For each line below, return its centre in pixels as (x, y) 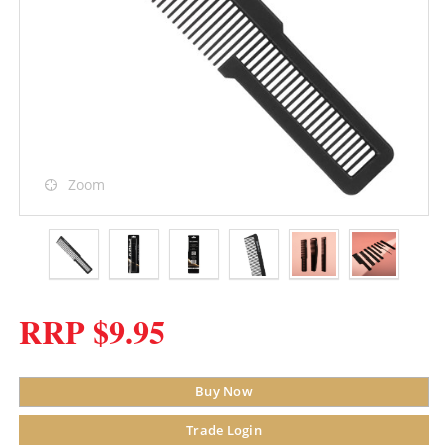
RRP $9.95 (92, 332)
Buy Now (224, 391)
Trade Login (224, 430)
